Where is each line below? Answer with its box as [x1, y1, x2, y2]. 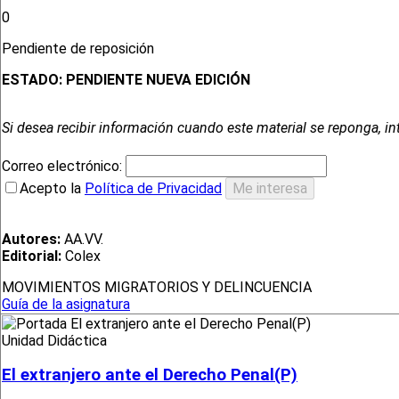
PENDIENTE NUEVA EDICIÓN [66, 71, 250, 89]
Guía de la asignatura [2, 296, 130, 313]
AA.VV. [61, 231, 103, 248]
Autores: [2, 231, 61, 248]
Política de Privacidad [85, 180, 222, 198]
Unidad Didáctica [2, 331, 107, 349]
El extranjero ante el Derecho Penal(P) [2, 365, 297, 386]
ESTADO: [2, 71, 66, 89]
